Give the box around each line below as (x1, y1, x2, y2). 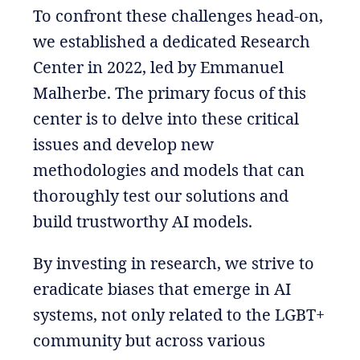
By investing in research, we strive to (32, 252, 314, 274)
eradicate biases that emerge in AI (32, 277, 291, 300)
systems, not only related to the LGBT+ (32, 303, 325, 325)
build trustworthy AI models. (32, 210, 252, 232)
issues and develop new (32, 133, 214, 155)
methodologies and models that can (32, 158, 305, 181)
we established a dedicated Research (32, 30, 310, 52)
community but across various (32, 329, 265, 351)
